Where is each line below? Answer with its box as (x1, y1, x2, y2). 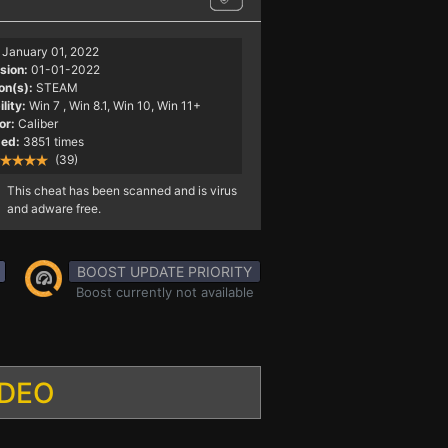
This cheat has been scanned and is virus (6, 183, 237, 198)
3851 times (22, 134, 84, 149)
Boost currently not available (75, 284, 254, 300)
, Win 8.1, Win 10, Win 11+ (62, 98, 201, 113)
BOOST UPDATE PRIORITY (77, 263, 252, 280)
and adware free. (6, 201, 101, 216)
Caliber (17, 116, 58, 131)
